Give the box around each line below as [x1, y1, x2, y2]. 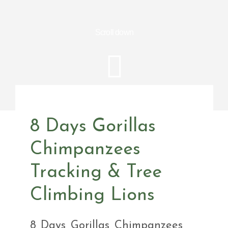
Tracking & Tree [30, 163, 162, 182]
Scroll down [95, 28, 134, 37]
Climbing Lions [30, 186, 155, 205]
